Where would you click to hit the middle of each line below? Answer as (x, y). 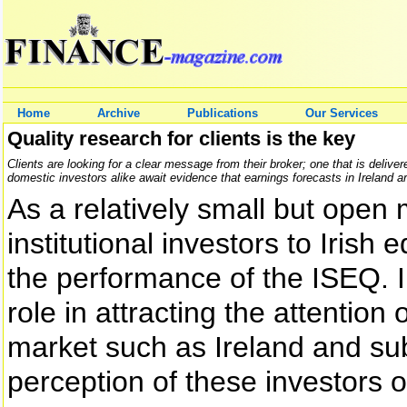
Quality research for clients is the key (181, 139)
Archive (119, 113)
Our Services (342, 113)
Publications (223, 113)
